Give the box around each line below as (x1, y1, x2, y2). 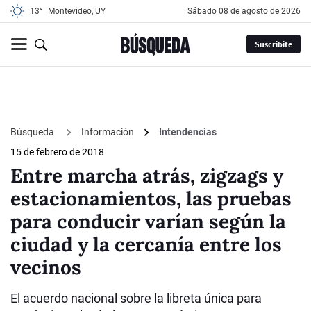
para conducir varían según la (10, 209, 286, 235)
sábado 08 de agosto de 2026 (192, 6, 301, 16)
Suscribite (254, 39, 292, 50)
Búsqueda (10, 126, 56, 137)
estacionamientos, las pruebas (10, 186, 292, 212)
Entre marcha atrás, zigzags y (10, 163, 283, 189)
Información (81, 126, 134, 138)
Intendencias (159, 126, 217, 138)
